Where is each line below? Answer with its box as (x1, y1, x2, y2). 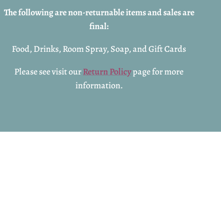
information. (75, 79, 123, 91)
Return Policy (83, 65, 132, 77)
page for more (131, 65, 184, 77)
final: (89, 20, 109, 32)
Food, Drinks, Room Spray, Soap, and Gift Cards (12, 42, 186, 55)
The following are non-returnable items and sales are (3, 6, 194, 18)
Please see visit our (14, 65, 83, 77)
